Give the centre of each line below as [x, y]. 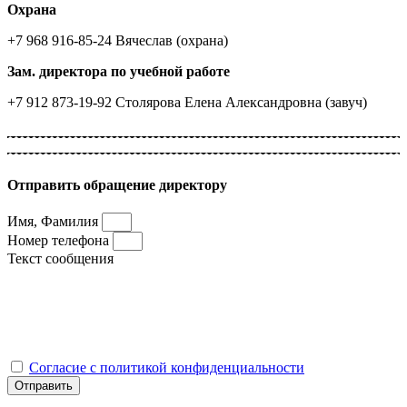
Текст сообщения [60, 259]
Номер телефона [60, 241]
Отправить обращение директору [117, 184]
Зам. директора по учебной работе [119, 71]
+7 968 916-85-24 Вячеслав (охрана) [118, 40]
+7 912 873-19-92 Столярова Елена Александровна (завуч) [187, 102]
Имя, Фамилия [55, 222]
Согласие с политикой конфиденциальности [167, 368]
